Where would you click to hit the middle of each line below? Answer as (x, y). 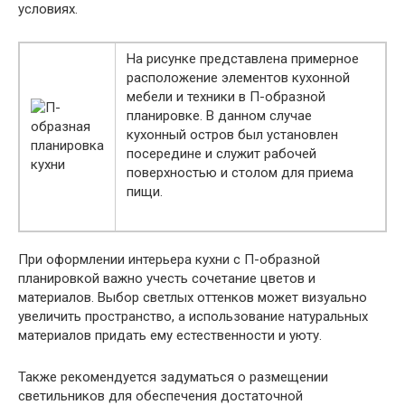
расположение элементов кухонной (238, 78)
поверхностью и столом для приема (240, 173)
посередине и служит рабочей (221, 154)
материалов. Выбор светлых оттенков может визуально (193, 298)
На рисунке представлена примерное (243, 59)
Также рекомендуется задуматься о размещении (173, 377)
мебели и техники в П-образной (226, 97)
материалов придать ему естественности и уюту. (170, 336)
